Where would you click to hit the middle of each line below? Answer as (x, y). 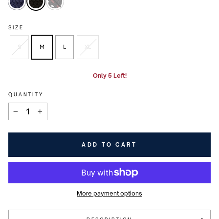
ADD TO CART (109, 144)
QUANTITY (26, 94)
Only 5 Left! (109, 76)
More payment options (109, 193)
